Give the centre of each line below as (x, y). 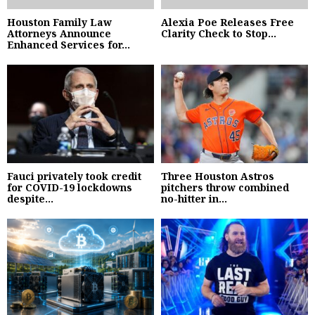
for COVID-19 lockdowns (70, 187)
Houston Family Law (59, 22)
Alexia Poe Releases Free (227, 22)
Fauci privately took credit (74, 176)
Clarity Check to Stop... (219, 34)
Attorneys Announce (59, 34)
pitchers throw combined (225, 187)
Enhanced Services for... (69, 45)
